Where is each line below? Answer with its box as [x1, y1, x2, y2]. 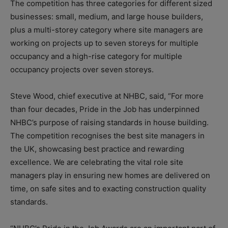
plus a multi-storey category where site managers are [10, 25, 203, 35]
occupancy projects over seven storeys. [10, 65, 154, 75]
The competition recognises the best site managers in [10, 131, 205, 141]
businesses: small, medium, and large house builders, [10, 12, 203, 22]
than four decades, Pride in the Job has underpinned [10, 104, 199, 115]
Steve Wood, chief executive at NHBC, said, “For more [10, 91, 204, 101]
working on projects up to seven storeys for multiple [10, 38, 198, 48]
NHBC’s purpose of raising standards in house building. [10, 118, 209, 128]
